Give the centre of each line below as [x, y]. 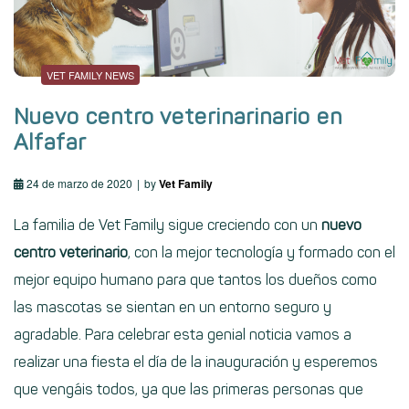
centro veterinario [71, 253]
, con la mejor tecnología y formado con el [262, 253]
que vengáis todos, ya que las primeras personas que [189, 390]
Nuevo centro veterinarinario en [178, 117]
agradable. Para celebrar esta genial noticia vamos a [183, 335]
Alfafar [50, 142]
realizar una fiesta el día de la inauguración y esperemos [196, 362]
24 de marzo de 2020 [79, 184]
